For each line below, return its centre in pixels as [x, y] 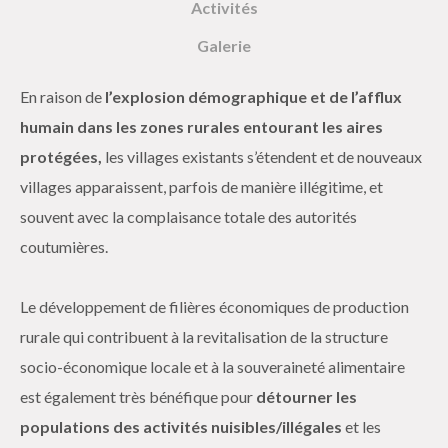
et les [361, 426]
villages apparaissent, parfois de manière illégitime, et [201, 186]
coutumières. [64, 246]
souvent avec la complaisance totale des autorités [188, 216]
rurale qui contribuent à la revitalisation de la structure [204, 336]
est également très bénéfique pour [138, 396]
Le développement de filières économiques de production [214, 306]
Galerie [224, 45]
